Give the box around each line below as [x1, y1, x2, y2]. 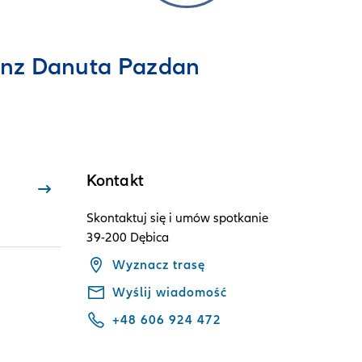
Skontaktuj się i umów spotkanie [86, 210, 268, 226]
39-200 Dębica [86, 229, 169, 246]
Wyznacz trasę [112, 257, 205, 273]
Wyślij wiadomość [112, 284, 227, 301]
